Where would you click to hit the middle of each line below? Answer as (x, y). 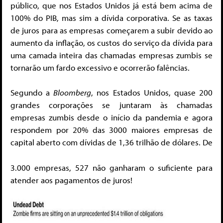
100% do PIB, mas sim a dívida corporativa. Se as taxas (111, 17)
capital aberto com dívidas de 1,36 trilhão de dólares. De (111, 142)
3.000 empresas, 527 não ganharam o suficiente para (111, 167)
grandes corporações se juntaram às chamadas (111, 105)
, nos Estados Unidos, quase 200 (152, 93)
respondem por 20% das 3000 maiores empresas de (111, 130)
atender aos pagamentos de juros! (71, 180)
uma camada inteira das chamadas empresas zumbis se (111, 55)
